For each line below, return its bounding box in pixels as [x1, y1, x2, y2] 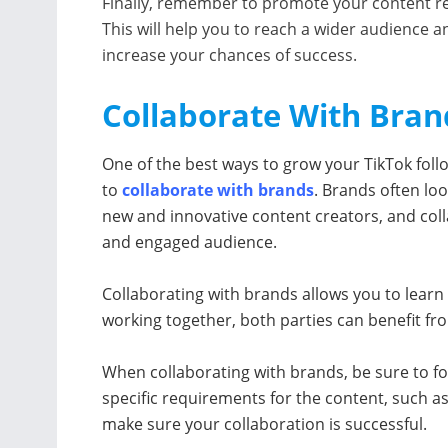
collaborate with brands [122, 179, 314, 202]
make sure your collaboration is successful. [102, 413, 427, 436]
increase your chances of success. [102, 43, 357, 66]
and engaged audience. [102, 231, 277, 254]
